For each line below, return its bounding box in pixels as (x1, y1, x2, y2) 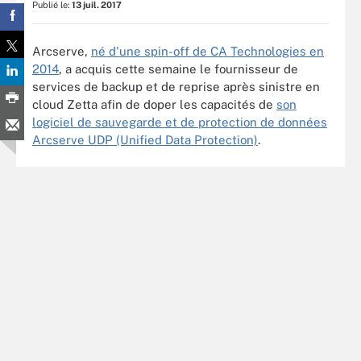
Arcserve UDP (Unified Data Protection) (32, 132, 258, 147)
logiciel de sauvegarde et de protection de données (32, 114, 327, 129)
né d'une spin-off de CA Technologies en (91, 44, 324, 58)
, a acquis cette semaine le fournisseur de (59, 61, 298, 76)
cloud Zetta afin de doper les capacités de (32, 97, 276, 111)
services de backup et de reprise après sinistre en (32, 79, 320, 93)
